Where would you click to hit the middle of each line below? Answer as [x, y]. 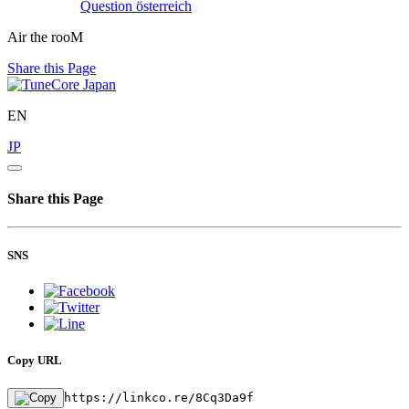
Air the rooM [45, 37]
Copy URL [35, 360]
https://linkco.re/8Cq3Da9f [159, 397]
